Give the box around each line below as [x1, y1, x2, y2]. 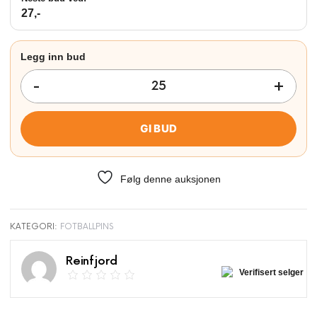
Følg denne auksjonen [120, 173, 221, 185]
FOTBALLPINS [60, 221, 113, 232]
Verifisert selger [239, 267, 304, 277]
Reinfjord [66, 255, 118, 268]
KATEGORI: [10, 221, 60, 232]
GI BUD [139, 122, 178, 135]
